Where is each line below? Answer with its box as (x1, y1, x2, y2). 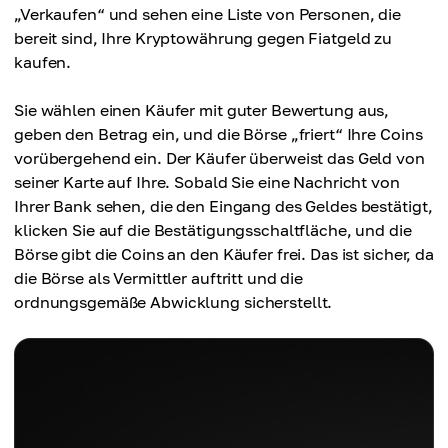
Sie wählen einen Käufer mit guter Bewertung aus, (14, 100, 390, 121)
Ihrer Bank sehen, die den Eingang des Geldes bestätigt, (14, 196, 433, 217)
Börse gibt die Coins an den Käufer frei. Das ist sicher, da (14, 244, 434, 265)
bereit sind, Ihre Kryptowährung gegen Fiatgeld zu (14, 28, 393, 49)
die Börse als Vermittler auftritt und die (14, 268, 304, 289)
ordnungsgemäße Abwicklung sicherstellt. (14, 292, 333, 313)
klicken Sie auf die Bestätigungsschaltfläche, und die (14, 220, 412, 241)
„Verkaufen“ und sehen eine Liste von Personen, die (14, 4, 402, 25)
